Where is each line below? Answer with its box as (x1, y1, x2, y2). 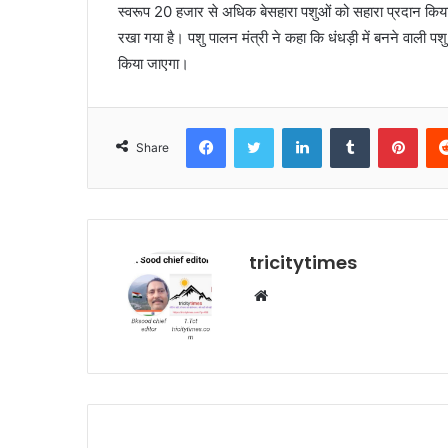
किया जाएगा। (118, 53, 189, 73)
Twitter (273, 118, 317, 135)
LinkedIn (321, 118, 373, 135)
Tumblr (369, 118, 411, 135)
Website (267, 285, 324, 305)
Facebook (225, 118, 286, 135)
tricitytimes (249, 249, 357, 275)
